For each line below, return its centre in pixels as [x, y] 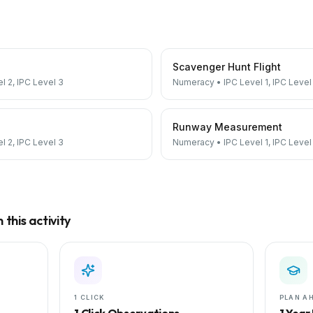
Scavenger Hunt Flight [227, 67]
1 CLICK [90, 297]
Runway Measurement [227, 127]
